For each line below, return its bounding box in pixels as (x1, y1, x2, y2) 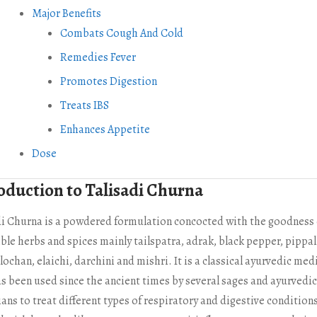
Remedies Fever (59, 50, 136, 66)
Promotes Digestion (59, 74, 157, 90)
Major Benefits (31, 6, 101, 22)
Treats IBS (59, 98, 109, 114)
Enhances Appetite (59, 122, 150, 138)
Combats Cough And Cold (59, 25, 183, 42)
